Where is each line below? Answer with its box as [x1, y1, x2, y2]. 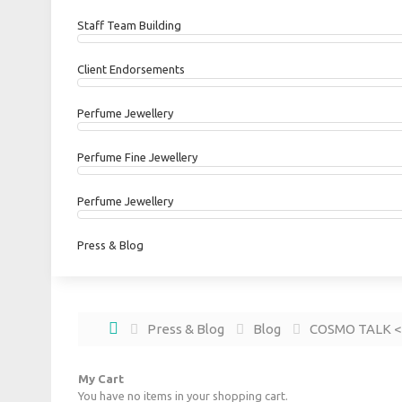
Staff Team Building [77, 19, 181, 31]
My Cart [78, 372, 124, 385]
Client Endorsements [77, 63, 185, 75]
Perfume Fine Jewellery [77, 151, 197, 163]
